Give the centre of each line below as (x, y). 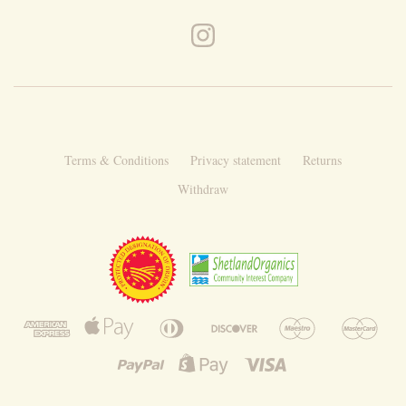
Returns (322, 160)
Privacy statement (236, 160)
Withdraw (203, 189)
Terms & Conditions (116, 160)
